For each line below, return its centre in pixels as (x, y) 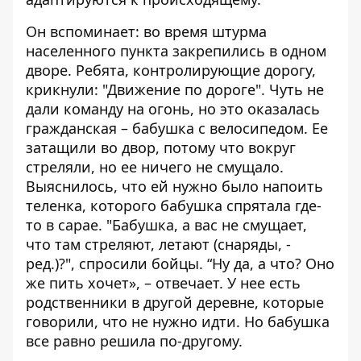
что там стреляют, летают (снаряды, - (158, 244)
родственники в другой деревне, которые (175, 302)
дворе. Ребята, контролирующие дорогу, (171, 70)
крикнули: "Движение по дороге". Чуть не (175, 89)
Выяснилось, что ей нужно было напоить (174, 186)
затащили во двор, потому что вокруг (161, 147)
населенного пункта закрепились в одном (176, 51)
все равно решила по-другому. (134, 341)
